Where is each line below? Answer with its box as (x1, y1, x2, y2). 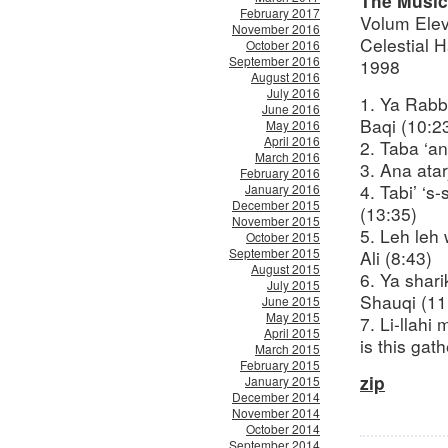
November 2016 (232, 20, 320, 37)
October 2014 (246, 420, 320, 437)
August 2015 (251, 260, 320, 277)
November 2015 (232, 212, 320, 229)
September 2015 (229, 244, 320, 261)
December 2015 (232, 196, 320, 213)
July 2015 (267, 276, 320, 293)
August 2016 (251, 68, 320, 85)
